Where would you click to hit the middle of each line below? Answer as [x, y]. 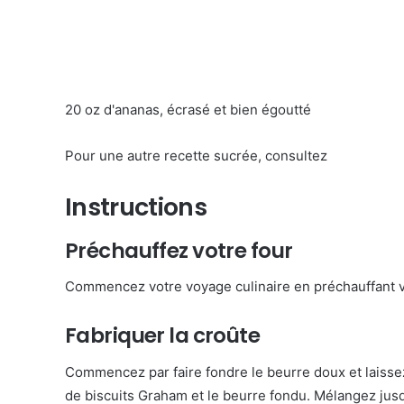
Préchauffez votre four [179, 250]
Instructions [136, 207]
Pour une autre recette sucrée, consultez [198, 156]
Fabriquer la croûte [163, 335]
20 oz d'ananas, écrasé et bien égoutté [188, 110]
